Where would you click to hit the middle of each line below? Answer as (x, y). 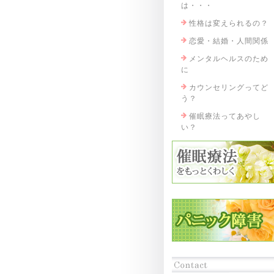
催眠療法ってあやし (224, 116)
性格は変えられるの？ (228, 23)
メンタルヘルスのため (228, 59)
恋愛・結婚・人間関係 (228, 41)
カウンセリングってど (228, 87)
